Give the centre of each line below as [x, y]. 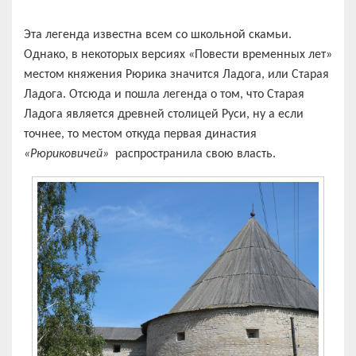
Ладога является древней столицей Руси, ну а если [164, 114]
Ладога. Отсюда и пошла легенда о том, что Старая [164, 94]
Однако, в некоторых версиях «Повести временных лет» [178, 54]
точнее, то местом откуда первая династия [140, 134]
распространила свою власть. [195, 154]
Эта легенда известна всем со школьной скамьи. [158, 35]
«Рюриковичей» [70, 154]
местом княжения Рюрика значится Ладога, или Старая [176, 74]
